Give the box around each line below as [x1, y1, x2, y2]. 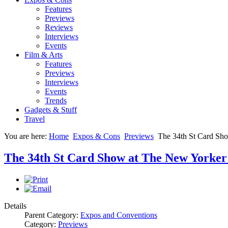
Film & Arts [24, 50, 63, 59]
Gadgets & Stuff [24, 105, 77, 114]
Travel [24, 115, 45, 123]
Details [4, 201, 26, 210]
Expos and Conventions [80, 210, 157, 219]
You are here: [4, 132, 49, 140]
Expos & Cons [73, 132, 120, 140]
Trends [45, 96, 67, 105]
